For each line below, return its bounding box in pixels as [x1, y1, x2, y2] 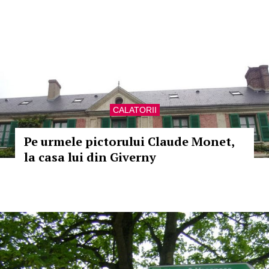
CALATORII [112, 105, 157, 115]
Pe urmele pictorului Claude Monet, [24, 133, 234, 150]
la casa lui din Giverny [24, 149, 156, 165]
